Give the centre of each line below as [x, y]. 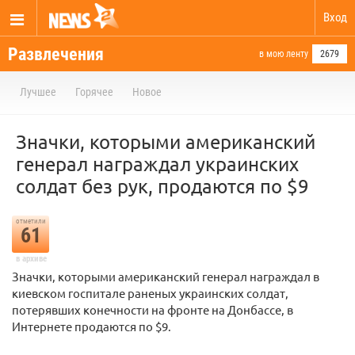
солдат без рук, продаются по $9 [162, 186]
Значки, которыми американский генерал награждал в [166, 276]
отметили [31, 221]
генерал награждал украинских [157, 164]
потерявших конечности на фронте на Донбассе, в [153, 309]
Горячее [94, 92]
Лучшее [38, 92]
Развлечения [56, 54]
